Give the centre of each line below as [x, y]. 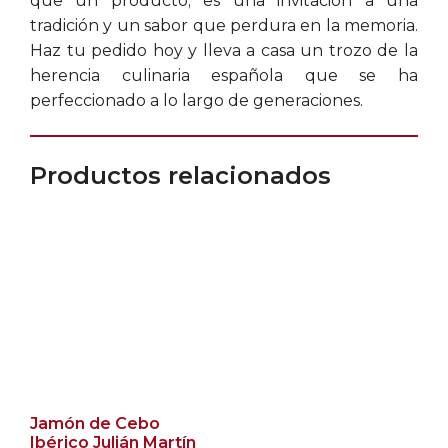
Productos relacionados [180, 175]
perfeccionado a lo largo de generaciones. [196, 100]
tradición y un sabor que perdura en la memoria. [224, 25]
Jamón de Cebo [95, 423]
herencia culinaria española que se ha [224, 75]
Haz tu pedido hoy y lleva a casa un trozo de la [224, 50]
